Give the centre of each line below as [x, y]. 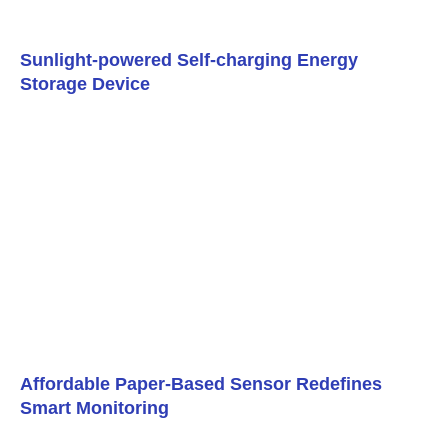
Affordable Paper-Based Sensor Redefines [201, 383]
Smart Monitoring [94, 407]
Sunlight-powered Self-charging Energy [189, 60]
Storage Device [85, 84]
